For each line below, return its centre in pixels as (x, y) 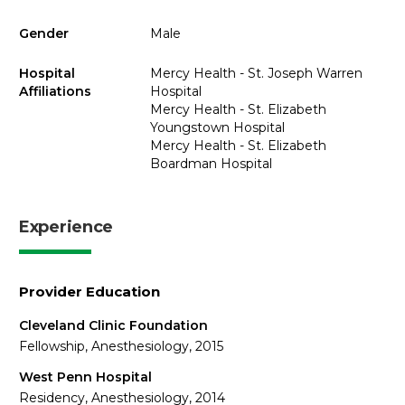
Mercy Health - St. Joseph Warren (256, 73)
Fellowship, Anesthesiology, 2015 (121, 346)
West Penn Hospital (85, 377)
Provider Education (89, 292)
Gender (44, 33)
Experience (66, 227)
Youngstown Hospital (217, 127)
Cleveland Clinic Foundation (113, 325)
